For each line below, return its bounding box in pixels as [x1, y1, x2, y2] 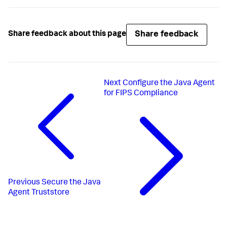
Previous [8, 179, 40, 187]
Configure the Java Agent [123, 79, 215, 88]
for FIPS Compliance [104, 89, 178, 98]
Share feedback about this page [8, 30, 126, 39]
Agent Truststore [8, 189, 69, 198]
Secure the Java [42, 179, 101, 187]
